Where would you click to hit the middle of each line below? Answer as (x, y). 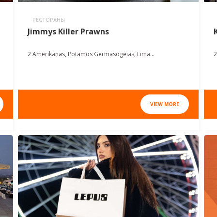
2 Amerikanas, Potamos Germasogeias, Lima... (91, 54)
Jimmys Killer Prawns (69, 32)
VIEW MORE (165, 104)
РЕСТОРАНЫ (49, 20)
